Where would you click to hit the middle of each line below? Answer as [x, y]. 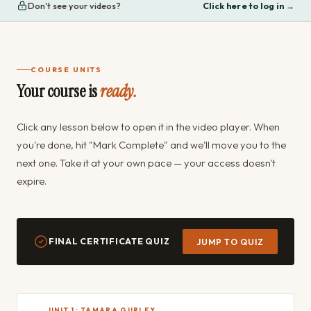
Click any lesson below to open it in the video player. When [148, 126]
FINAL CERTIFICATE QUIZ [109, 241]
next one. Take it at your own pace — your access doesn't [146, 162]
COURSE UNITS [66, 69]
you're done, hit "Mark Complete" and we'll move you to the [151, 144]
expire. [32, 180]
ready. [118, 92]
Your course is [58, 92]
